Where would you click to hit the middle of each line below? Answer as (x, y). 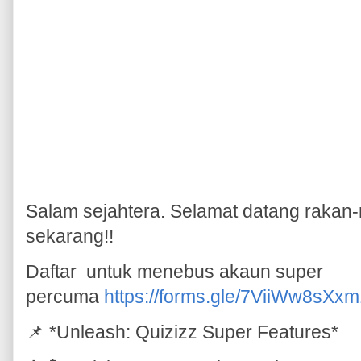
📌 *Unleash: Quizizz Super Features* (185, 332)
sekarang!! (70, 236)
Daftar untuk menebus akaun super (174, 271)
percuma (65, 296)
